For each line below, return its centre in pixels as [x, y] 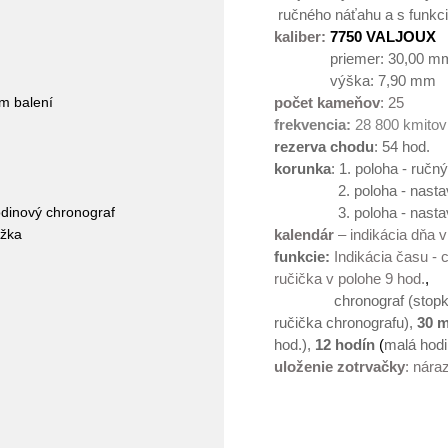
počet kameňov [327, 103]
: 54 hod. [402, 147]
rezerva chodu [324, 147]
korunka [302, 169]
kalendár [304, 235]
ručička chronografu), [345, 323]
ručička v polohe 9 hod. [349, 279]
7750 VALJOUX [383, 37]
